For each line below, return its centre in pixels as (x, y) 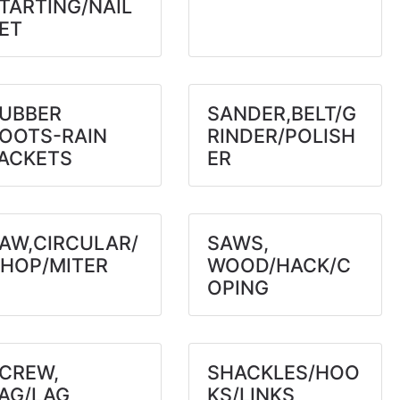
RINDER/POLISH (281, 136)
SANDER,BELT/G (281, 113)
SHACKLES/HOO (283, 372)
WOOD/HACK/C (279, 265)
